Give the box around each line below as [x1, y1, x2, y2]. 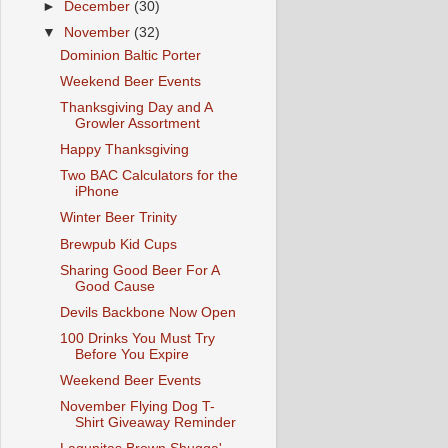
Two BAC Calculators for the [59, 168, 238, 184]
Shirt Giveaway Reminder [74, 415, 236, 431]
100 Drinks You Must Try [59, 330, 215, 346]
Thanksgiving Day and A [59, 100, 212, 115]
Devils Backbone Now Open [59, 304, 236, 320]
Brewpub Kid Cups [59, 236, 177, 252]
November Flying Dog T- [59, 399, 215, 415]
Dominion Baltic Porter [59, 47, 201, 63]
